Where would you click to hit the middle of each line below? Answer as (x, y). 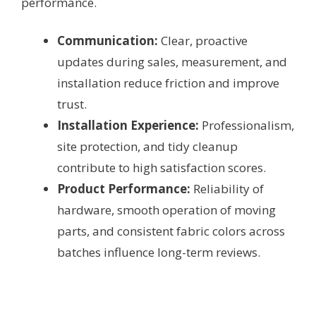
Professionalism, (247, 125)
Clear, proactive (203, 40)
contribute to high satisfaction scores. (162, 167)
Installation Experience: (128, 125)
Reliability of (227, 188)
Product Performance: (124, 188)
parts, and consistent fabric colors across (171, 231)
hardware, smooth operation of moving (166, 209)
